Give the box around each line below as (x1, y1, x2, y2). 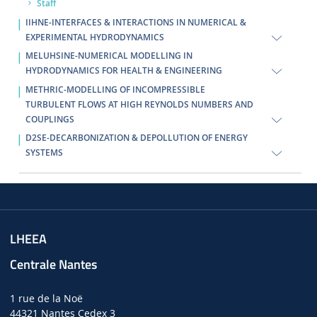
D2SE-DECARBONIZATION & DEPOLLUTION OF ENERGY (25, 132, 248, 144)
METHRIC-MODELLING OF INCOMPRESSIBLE (25, 83, 205, 96)
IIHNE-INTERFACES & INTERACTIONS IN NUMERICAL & (25, 16, 246, 28)
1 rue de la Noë (10, 291, 83, 305)
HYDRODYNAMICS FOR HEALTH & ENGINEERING (25, 65, 222, 77)
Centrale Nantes (10, 254, 97, 274)
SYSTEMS (25, 147, 63, 159)
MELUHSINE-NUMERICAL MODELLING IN (25, 50, 192, 62)
